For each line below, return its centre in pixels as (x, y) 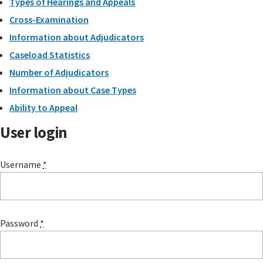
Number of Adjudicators (59, 73)
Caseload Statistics (50, 55)
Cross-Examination (49, 20)
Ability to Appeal (43, 108)
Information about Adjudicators (77, 37)
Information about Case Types (73, 90)
